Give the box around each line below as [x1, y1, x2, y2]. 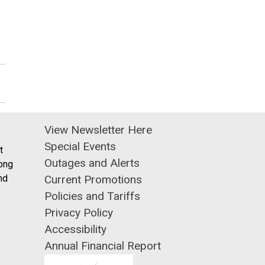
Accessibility [44, 222, 106, 236]
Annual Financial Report [44, 238, 161, 253]
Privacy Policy [44, 205, 113, 219]
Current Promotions [44, 172, 142, 186]
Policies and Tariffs [44, 189, 140, 203]
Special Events [44, 139, 116, 153]
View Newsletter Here [44, 122, 152, 137]
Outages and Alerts [44, 156, 140, 170]
